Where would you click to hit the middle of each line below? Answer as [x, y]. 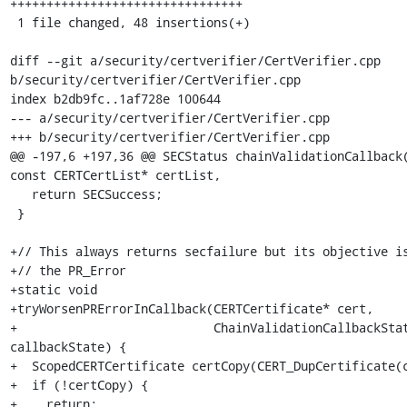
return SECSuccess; [20, 194]
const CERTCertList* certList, [115, 175]
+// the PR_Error [68, 270]
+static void [53, 289]
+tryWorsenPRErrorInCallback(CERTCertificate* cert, [191, 308]
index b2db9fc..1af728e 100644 [115, 99]
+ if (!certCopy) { [79, 385]
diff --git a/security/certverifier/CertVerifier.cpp [195, 60]
